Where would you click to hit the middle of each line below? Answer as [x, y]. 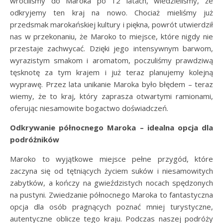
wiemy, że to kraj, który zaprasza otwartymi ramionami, [111, 96]
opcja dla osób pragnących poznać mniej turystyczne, [111, 206]
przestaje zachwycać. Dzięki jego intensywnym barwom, [111, 48]
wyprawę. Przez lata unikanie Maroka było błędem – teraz [111, 84]
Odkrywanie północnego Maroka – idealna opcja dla [111, 127]
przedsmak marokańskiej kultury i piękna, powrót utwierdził [111, 24]
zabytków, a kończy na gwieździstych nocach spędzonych [111, 182]
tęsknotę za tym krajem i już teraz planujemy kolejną [111, 72]
